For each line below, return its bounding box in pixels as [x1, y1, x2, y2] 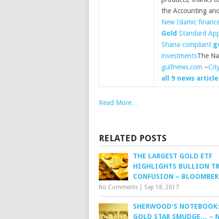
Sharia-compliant [161, 41, 213, 48]
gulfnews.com [161, 63, 202, 71]
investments [161, 52, 197, 60]
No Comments [99, 184, 138, 191]
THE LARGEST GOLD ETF [133, 152, 212, 160]
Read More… [99, 99, 138, 107]
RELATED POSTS [99, 133, 167, 143]
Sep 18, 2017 [144, 184, 179, 191]
